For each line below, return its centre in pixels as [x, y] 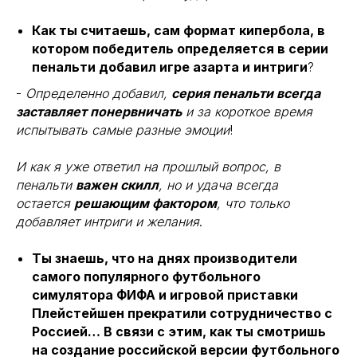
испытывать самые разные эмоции [123, 130]
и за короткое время [247, 112]
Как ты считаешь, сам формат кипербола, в [178, 30]
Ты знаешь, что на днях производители [165, 258]
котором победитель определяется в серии [180, 49]
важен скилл [117, 185]
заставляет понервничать [99, 112]
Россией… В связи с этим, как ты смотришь [179, 331]
